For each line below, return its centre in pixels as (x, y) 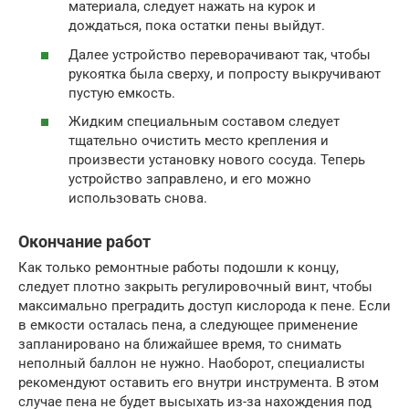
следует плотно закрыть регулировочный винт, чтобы (195, 287)
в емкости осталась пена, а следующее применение (188, 325)
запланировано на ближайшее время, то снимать (180, 344)
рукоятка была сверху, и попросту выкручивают (225, 73)
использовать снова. (138, 198)
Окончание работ (84, 241)
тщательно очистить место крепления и (199, 141)
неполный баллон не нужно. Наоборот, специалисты (192, 363)
